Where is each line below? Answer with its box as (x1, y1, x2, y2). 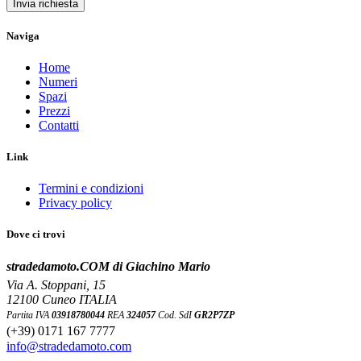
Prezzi (39, 103, 70, 118)
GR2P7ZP (194, 309, 234, 321)
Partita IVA (6, 309, 52, 321)
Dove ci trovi (6, 228, 65, 241)
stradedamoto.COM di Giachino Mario (6, 259, 210, 273)
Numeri (39, 74, 77, 89)
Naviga (6, 29, 39, 42)
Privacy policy (39, 196, 112, 210)
